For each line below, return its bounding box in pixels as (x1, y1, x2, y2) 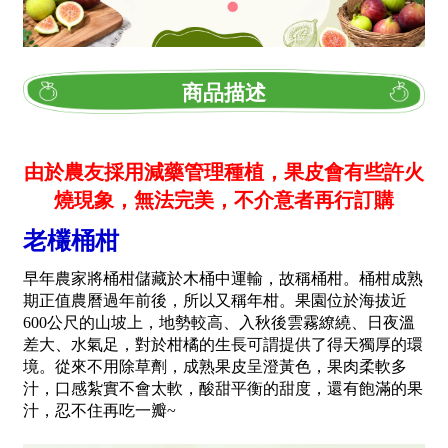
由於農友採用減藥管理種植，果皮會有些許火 (24, 160, 424, 183)
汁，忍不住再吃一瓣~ (23, 401, 176, 419)
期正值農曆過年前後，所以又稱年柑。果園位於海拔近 (23, 291, 407, 309)
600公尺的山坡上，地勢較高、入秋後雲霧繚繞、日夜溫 (23, 313, 415, 331)
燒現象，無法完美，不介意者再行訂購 (54, 188, 394, 211)
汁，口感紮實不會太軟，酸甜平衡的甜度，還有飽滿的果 (23, 379, 423, 397)
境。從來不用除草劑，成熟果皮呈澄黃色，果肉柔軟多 (23, 357, 407, 375)
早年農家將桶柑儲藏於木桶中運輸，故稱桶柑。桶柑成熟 (23, 269, 423, 287)
